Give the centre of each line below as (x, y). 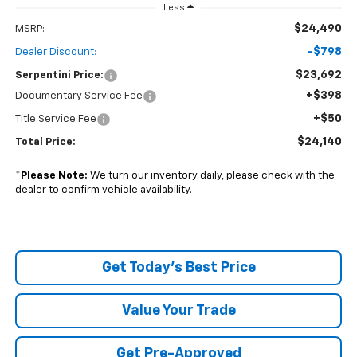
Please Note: (54, 176)
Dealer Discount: (55, 53)
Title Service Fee (55, 120)
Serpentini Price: (59, 76)
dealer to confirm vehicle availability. (103, 190)
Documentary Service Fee (78, 96)
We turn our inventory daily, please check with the (211, 176)
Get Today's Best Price (178, 268)
